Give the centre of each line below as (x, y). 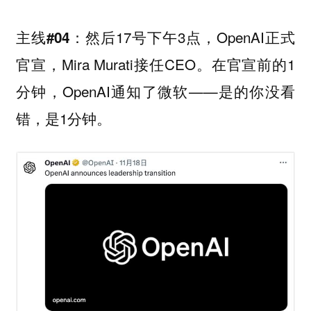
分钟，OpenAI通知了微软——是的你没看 (155, 91)
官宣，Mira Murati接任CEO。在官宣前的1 (155, 64)
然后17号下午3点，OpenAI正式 (191, 36)
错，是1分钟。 (63, 118)
